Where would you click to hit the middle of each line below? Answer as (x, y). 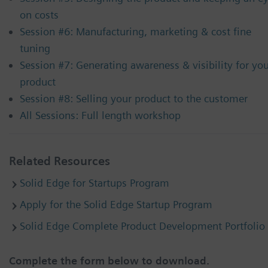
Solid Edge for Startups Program (95, 183)
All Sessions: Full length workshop (100, 115)
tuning (35, 48)
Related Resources (60, 161)
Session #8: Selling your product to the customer (134, 99)
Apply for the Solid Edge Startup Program (116, 205)
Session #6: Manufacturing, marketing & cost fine (135, 32)
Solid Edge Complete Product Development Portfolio (142, 226)
